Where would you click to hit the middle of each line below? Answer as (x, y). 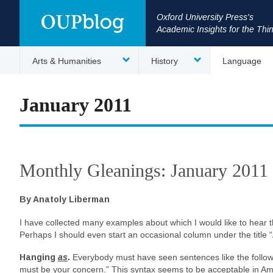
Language (242, 61)
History (165, 61)
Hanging (39, 257)
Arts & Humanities (67, 61)
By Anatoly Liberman (65, 199)
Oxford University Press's (205, 17)
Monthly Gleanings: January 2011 (144, 171)
